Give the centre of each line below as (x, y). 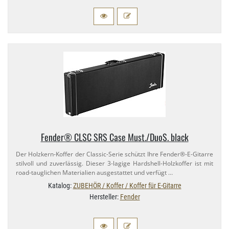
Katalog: (60, 185)
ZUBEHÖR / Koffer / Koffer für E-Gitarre (127, 185)
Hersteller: (105, 197)
